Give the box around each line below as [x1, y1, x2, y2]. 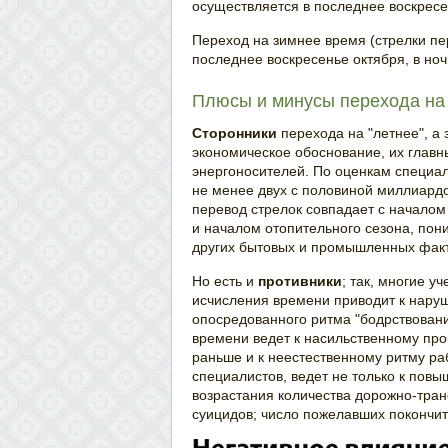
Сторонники [192, 125, 277, 141]
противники [258, 273, 342, 289]
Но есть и [192, 273, 258, 289]
